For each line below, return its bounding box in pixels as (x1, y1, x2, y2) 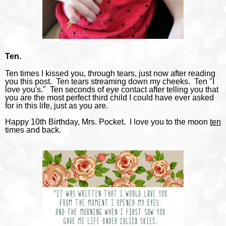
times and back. (5, 125, 61, 134)
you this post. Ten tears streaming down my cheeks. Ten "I (5, 77, 214, 86)
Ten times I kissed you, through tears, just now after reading (5, 69, 215, 78)
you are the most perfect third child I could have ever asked (5, 93, 214, 102)
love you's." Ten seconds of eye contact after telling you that (5, 85, 218, 94)
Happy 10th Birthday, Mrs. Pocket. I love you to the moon (5, 117, 210, 126)
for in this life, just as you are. (5, 101, 112, 110)
